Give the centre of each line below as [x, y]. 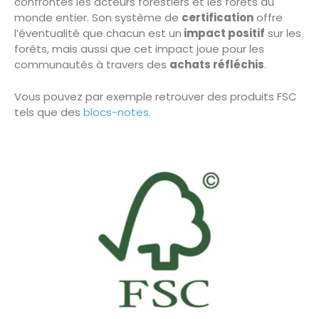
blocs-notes [116, 112]
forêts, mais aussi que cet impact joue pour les [139, 49]
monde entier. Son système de [98, 18]
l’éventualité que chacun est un [98, 33]
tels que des [49, 112]
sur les [283, 33]
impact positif [223, 33]
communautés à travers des [92, 65]
